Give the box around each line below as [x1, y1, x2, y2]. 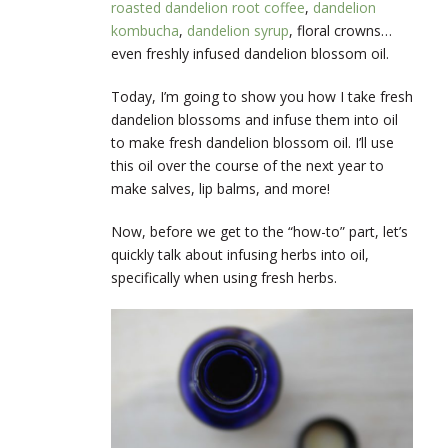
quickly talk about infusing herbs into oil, [111, 244, 369, 264]
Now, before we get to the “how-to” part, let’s [111, 221, 408, 241]
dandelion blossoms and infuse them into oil [111, 109, 398, 129]
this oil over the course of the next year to [111, 155, 384, 175]
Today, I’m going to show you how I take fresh [111, 86, 413, 106]
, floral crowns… [289, 20, 392, 40]
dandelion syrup [187, 20, 289, 40]
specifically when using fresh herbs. [111, 267, 337, 287]
